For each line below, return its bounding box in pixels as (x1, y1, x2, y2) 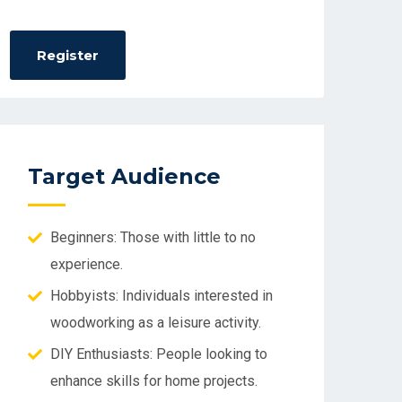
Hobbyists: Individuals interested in (50, 287, 273, 304)
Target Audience (28, 163, 221, 189)
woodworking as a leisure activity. (50, 314, 261, 331)
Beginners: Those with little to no (50, 229, 256, 246)
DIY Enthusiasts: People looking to (50, 345, 267, 363)
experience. (50, 256, 123, 273)
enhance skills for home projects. (50, 372, 258, 389)
